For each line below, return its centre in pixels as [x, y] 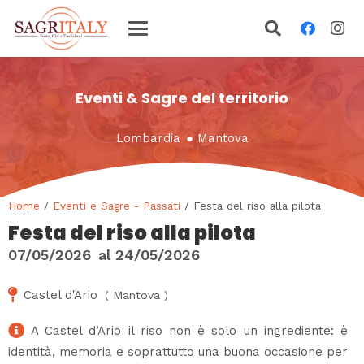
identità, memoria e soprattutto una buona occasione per [178, 351]
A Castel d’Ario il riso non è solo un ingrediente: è [189, 330]
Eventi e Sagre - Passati [117, 205]
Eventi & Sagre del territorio [182, 98]
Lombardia [148, 138]
